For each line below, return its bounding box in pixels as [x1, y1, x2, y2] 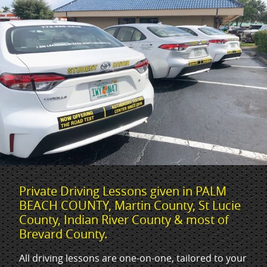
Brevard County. [19, 226, 107, 243]
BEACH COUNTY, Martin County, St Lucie [19, 197, 241, 214]
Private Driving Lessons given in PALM [19, 183, 226, 200]
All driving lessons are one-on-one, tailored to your [19, 252, 247, 265]
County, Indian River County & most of [19, 212, 229, 228]
